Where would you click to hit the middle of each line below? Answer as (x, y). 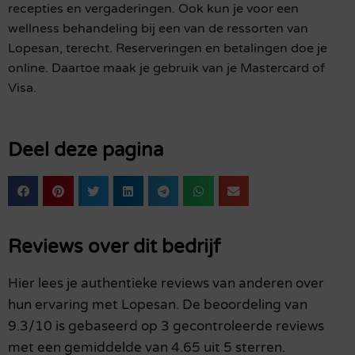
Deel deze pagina (86, 151)
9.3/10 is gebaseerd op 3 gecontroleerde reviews (166, 326)
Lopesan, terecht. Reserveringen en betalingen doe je (168, 48)
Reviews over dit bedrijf (114, 247)
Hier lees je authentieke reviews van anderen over (166, 284)
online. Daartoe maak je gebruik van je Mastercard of (166, 68)
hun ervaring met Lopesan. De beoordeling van (158, 305)
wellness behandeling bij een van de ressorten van (158, 28)
